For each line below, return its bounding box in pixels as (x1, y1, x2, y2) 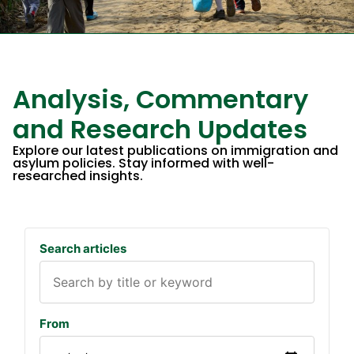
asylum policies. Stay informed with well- (13, 154, 274, 173)
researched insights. (13, 167, 143, 186)
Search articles (40, 241, 126, 257)
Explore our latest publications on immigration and (13, 141, 338, 160)
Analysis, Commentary (13, 81, 308, 118)
